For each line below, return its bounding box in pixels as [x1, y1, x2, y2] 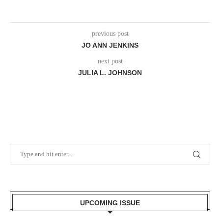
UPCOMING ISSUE [80, 198, 140, 207]
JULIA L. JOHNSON [78, 68, 142, 77]
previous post [91, 29, 129, 37]
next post [97, 57, 123, 65]
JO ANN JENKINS [82, 41, 138, 49]
